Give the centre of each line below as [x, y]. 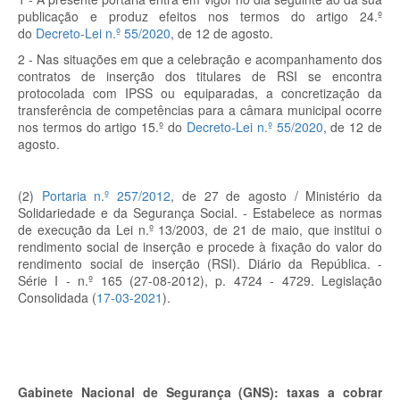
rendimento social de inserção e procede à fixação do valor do [200, 246]
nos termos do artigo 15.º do [100, 127]
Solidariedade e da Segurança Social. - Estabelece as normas [200, 212]
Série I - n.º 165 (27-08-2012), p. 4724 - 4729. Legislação [200, 280]
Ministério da [344, 196]
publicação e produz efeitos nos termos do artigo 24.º [200, 16]
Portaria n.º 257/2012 [106, 196]
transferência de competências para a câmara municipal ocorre [200, 110]
